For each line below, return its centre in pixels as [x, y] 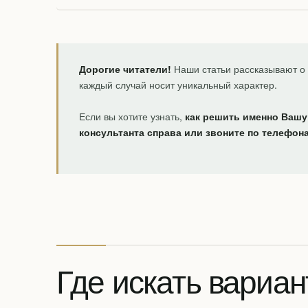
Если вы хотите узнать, [132, 117]
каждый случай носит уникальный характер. [178, 85]
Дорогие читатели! [125, 69]
